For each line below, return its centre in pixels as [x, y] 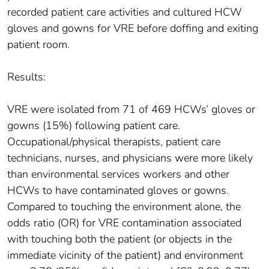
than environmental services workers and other [118, 174]
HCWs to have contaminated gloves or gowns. [118, 191]
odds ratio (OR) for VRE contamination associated [124, 223]
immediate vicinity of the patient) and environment [125, 255]
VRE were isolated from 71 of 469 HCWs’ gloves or [131, 110]
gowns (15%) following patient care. [94, 126]
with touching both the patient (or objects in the [119, 239]
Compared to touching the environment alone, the [124, 207]
